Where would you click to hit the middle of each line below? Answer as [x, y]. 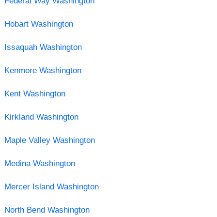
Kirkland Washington [41, 117]
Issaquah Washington [43, 47]
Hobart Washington [39, 24]
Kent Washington [35, 93]
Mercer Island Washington [51, 186]
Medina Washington [39, 163]
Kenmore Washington [43, 70]
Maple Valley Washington [49, 140]
